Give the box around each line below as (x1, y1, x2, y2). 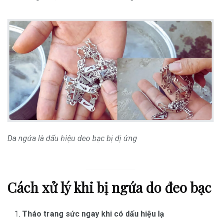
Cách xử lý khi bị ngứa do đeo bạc (7, 178, 211, 196)
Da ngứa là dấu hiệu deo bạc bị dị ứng (7, 134, 137, 143)
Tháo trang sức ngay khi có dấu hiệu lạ (22, 209, 164, 219)
